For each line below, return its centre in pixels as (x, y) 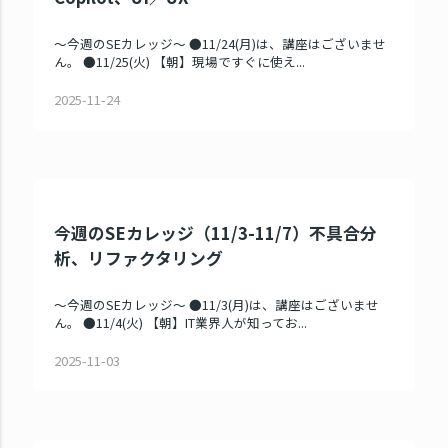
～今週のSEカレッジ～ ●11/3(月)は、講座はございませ (217, 305)
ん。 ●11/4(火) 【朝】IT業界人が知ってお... (181, 323)
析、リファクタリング (139, 258)
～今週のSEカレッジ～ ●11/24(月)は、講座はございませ (220, 44)
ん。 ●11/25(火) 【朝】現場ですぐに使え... (180, 62)
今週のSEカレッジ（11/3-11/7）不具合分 (216, 233)
